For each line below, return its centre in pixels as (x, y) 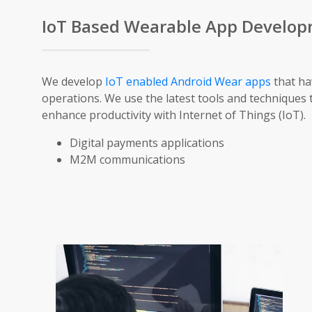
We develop (73, 81)
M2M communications (127, 159)
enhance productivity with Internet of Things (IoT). (174, 115)
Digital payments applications (147, 142)
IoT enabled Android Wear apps (189, 81)
